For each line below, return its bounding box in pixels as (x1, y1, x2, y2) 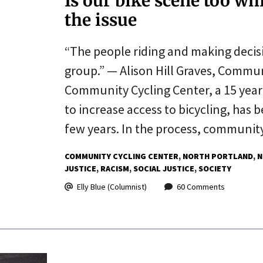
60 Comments (176, 181, 225, 192)
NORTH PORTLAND (182, 150, 253, 161)
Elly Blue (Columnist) (76, 181, 147, 192)
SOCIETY (198, 163, 231, 174)
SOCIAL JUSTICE (133, 163, 194, 174)
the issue (64, 9, 137, 31)
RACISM (100, 163, 129, 174)
